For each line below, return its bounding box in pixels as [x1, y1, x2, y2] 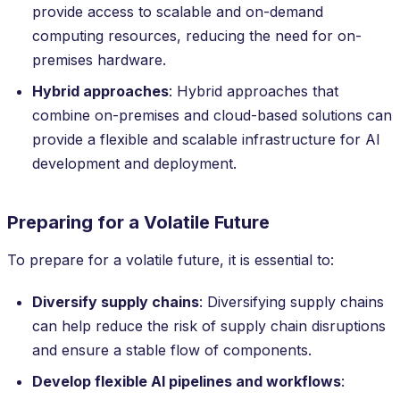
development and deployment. [32, 154, 237, 172]
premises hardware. [32, 50, 166, 69]
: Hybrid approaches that [169, 81, 338, 100]
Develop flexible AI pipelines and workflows [32, 371, 341, 390]
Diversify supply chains [32, 292, 199, 311]
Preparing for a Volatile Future [7, 211, 270, 233]
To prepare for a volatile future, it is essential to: [7, 250, 334, 269]
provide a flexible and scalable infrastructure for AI [32, 129, 380, 148]
